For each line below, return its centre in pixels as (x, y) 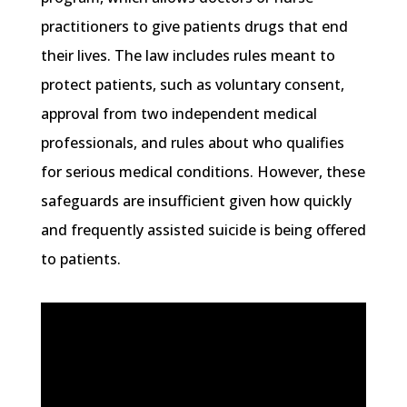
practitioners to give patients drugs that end (194, 27)
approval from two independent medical (179, 114)
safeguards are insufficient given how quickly (196, 201)
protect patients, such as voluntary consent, (192, 85)
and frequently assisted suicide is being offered (203, 230)
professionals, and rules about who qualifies (192, 143)
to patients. (82, 259)
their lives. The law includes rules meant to (188, 56)
